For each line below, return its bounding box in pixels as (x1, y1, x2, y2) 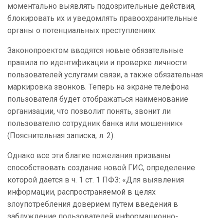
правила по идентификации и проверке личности (7, 58, 187, 68)
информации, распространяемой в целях (7, 187, 156, 197)
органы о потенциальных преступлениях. (7, 26, 157, 36)
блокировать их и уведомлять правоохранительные (7, 14, 198, 23)
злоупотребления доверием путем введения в (7, 200, 178, 209)
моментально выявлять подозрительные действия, (7, 1, 196, 11)
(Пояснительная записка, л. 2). (7, 131, 115, 141)
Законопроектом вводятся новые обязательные (7, 46, 183, 55)
